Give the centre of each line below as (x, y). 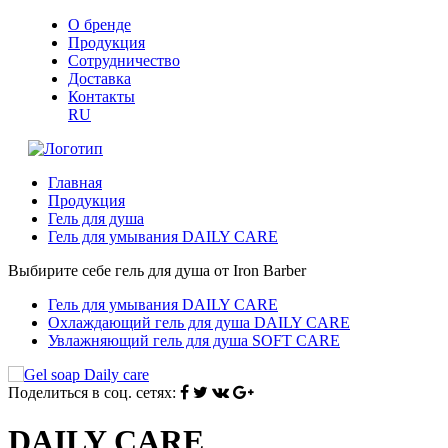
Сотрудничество (124, 60)
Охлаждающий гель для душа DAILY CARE (199, 322)
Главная (75, 182)
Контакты (101, 96)
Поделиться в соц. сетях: (92, 392)
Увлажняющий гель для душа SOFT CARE (194, 340)
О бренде (99, 24)
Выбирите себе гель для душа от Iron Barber (157, 270)
